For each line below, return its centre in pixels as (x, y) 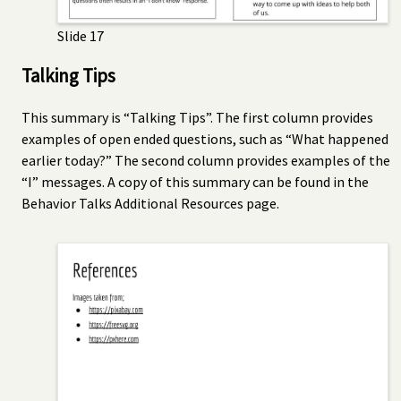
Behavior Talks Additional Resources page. (150, 203)
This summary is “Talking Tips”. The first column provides (197, 117)
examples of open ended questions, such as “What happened (205, 138)
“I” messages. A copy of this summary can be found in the (195, 181)
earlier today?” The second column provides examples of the (206, 160)
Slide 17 (81, 35)
